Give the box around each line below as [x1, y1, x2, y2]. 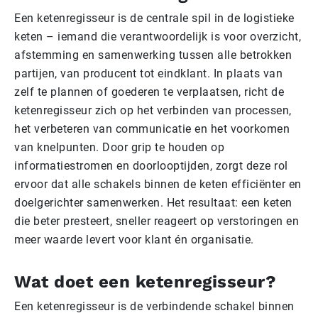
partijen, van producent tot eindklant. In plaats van [14, 67, 283, 81]
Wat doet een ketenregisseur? [14, 272, 276, 292]
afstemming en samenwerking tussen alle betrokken [14, 48, 292, 62]
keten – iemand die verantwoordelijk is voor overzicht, [14, 30, 301, 44]
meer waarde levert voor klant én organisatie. [14, 233, 254, 247]
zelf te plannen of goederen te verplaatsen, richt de [14, 85, 284, 99]
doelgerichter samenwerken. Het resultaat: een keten [14, 196, 292, 210]
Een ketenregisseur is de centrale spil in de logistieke [14, 11, 295, 26]
